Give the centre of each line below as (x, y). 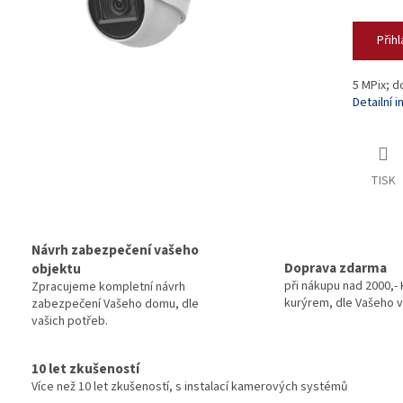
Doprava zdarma (336, 269)
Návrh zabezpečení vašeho (115, 251)
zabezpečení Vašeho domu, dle (115, 304)
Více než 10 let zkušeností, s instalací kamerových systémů (190, 386)
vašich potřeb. (70, 322)
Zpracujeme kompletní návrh (108, 287)
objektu (56, 269)
